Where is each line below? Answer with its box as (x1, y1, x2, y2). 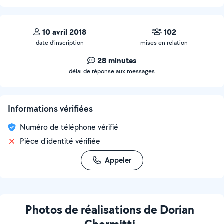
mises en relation (140, 38, 188, 47)
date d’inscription (36, 38, 84, 47)
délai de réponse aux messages (69, 67, 155, 75)
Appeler (104, 155, 131, 165)
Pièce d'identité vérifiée (20, 136, 100, 146)
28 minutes (97, 55, 136, 66)
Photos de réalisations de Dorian (25, 201, 194, 217)
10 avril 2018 (42, 26, 86, 37)
